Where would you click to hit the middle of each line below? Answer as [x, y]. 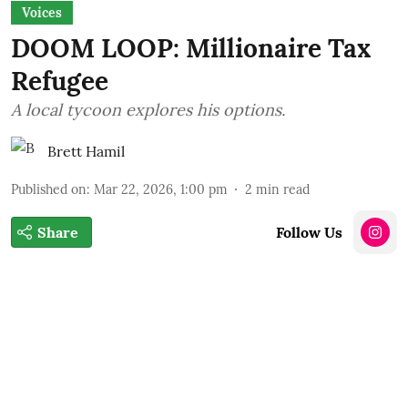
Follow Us [309, 232]
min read [283, 189]
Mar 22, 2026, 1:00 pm [161, 189]
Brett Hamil [86, 151]
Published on [49, 189]
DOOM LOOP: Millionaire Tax [191, 48]
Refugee [60, 81]
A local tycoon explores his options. [148, 110]
